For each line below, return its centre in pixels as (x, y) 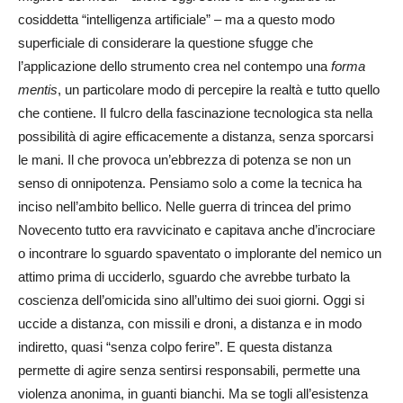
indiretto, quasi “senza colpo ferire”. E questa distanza (175, 346)
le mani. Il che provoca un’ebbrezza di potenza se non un (184, 159)
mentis (38, 89)
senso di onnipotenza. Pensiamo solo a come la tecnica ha (190, 183)
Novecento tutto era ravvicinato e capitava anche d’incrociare (197, 229)
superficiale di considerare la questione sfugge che (166, 42)
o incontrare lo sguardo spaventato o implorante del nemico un (200, 253)
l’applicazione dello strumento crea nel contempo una (175, 66)
